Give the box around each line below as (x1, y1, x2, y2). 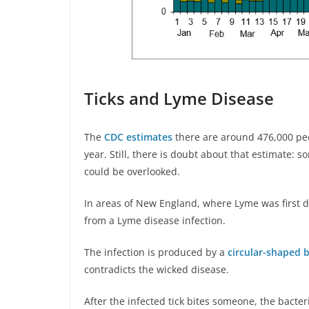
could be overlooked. (84, 165, 180, 179)
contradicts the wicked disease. (84, 263, 229, 277)
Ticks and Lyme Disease (84, 87, 274, 110)
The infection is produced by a (84, 246, 228, 259)
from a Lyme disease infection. (84, 214, 226, 228)
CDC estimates (104, 130, 172, 144)
